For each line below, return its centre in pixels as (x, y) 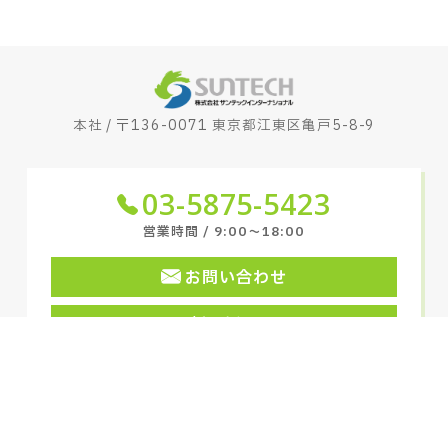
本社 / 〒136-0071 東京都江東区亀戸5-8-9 (224, 125)
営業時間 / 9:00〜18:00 (224, 231)
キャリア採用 (224, 365)
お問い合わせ (236, 277)
